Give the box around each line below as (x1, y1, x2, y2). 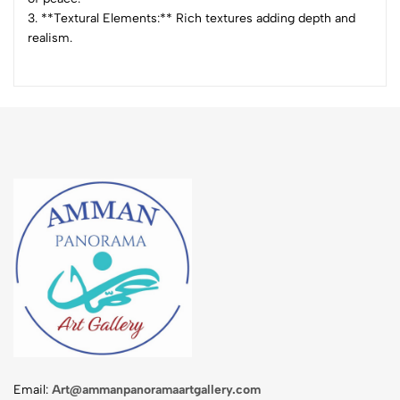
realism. (28, 29, 72, 46)
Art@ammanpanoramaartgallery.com (52, 381, 261, 397)
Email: (13, 381, 48, 397)
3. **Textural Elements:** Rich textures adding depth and (28, 10, 355, 26)
